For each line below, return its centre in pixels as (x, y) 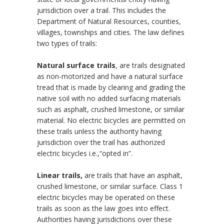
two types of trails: (67, 43)
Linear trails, (61, 175)
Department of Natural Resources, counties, (109, 21)
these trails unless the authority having (99, 131)
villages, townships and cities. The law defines (111, 32)
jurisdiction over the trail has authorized (101, 142)
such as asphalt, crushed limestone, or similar (111, 109)
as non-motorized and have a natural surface (110, 76)
